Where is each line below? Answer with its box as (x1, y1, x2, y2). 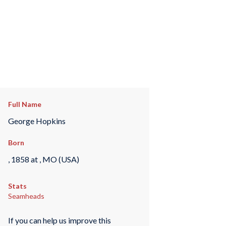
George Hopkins (8, 116, 66, 126)
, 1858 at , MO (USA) (8, 154, 79, 164)
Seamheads (8, 192, 44, 201)
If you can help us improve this (8, 215, 111, 225)
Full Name (8, 100, 41, 108)
